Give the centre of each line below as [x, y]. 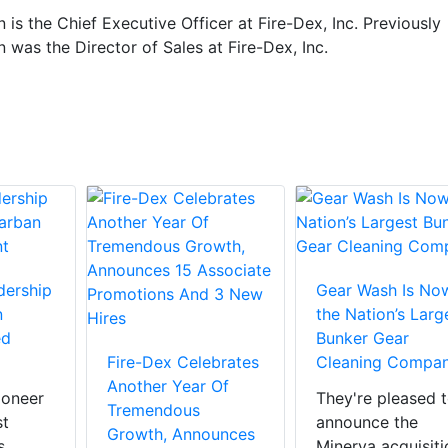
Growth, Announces [181, 434]
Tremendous [153, 410]
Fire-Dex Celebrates [183, 362]
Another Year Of [168, 386]
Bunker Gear [362, 338]
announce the [366, 422]
